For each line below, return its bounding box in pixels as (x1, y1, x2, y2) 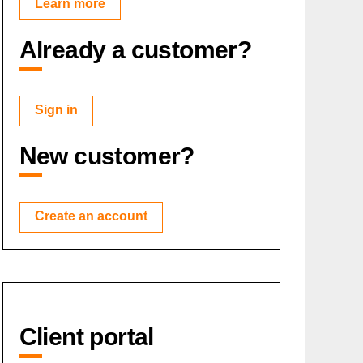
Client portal (19, 323, 154, 350)
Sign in (34, 103, 78, 117)
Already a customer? (19, 36, 252, 63)
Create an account (34, 209, 147, 223)
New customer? (19, 143, 194, 169)
